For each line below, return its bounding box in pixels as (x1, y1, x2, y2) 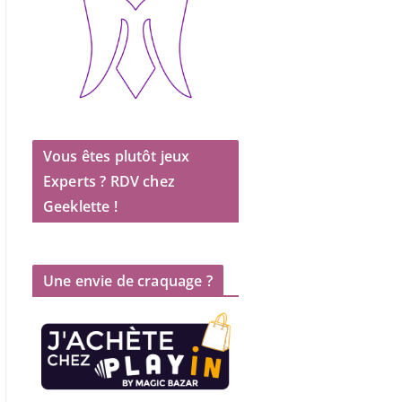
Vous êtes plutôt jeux (43, 146, 190, 167)
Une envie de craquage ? (43, 271, 213, 292)
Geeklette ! (43, 197, 118, 217)
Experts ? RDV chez (43, 171, 175, 192)
